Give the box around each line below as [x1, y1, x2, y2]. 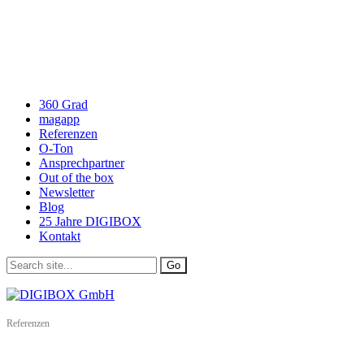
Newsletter [39, 185, 94, 199]
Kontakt [39, 229, 80, 243]
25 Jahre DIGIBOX [39, 214, 141, 228]
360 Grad [39, 97, 88, 111]
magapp [39, 112, 80, 126]
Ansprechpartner [39, 156, 124, 170]
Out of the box [39, 171, 114, 184]
